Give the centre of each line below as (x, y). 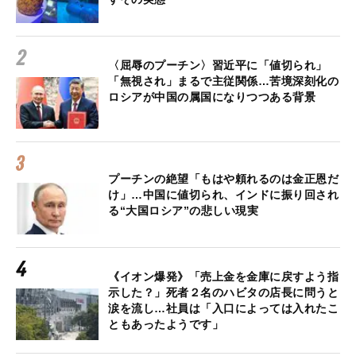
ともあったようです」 (166, 324)
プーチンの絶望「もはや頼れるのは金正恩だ (223, 178)
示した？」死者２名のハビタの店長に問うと (223, 292)
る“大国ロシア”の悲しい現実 (183, 210)
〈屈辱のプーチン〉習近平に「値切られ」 (218, 65)
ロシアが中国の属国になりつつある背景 (212, 97)
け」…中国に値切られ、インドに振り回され (223, 194)
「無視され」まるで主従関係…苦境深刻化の (223, 81)
